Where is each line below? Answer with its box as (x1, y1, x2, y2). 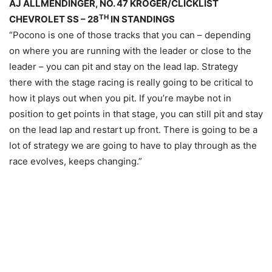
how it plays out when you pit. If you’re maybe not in (9, 92, 231, 104)
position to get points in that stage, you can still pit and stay (9, 108, 263, 120)
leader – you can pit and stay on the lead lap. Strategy (9, 61, 238, 73)
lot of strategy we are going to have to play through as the (9, 140, 257, 152)
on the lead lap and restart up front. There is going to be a (9, 124, 257, 136)
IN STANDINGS (109, 13, 175, 25)
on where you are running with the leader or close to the (9, 45, 251, 57)
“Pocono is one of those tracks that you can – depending (9, 29, 251, 41)
